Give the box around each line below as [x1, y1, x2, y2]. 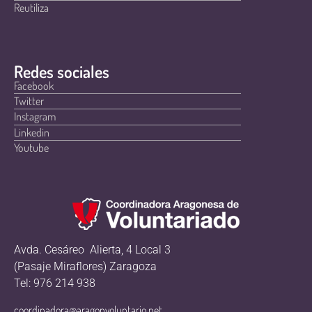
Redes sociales [14, 60, 109, 82]
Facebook [14, 78, 54, 93]
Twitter [14, 93, 44, 108]
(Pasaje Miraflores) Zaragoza [14, 259, 157, 273]
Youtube [14, 141, 49, 155]
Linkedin [14, 125, 49, 139]
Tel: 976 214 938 [14, 276, 95, 290]
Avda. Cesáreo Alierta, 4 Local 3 [14, 242, 171, 256]
